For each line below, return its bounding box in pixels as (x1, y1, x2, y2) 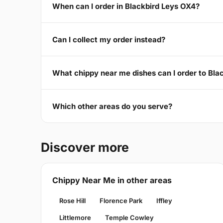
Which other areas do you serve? (52, 101, 172, 111)
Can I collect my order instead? (52, 34, 165, 44)
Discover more (41, 140, 129, 155)
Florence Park (100, 197, 142, 205)
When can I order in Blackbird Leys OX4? (52, 1, 200, 11)
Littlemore (59, 214, 91, 222)
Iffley (156, 197, 172, 205)
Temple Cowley (105, 214, 154, 222)
